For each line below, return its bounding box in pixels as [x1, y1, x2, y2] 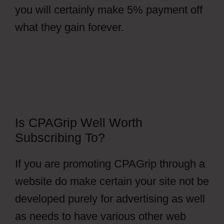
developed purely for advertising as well [15, 192, 205, 205]
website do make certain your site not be [15, 175, 209, 187]
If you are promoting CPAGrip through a [15, 157, 205, 170]
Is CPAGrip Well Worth [15, 115, 142, 129]
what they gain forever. [15, 21, 124, 33]
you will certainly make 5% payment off [15, 3, 202, 16]
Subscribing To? [15, 130, 105, 144]
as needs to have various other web [15, 210, 186, 222]
